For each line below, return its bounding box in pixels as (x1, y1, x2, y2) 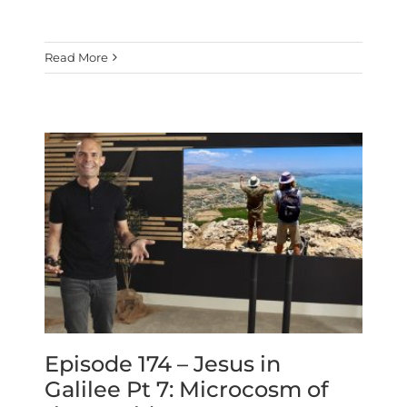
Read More (45, 50, 109, 65)
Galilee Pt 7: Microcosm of (45, 375, 329, 402)
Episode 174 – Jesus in (45, 350, 282, 377)
